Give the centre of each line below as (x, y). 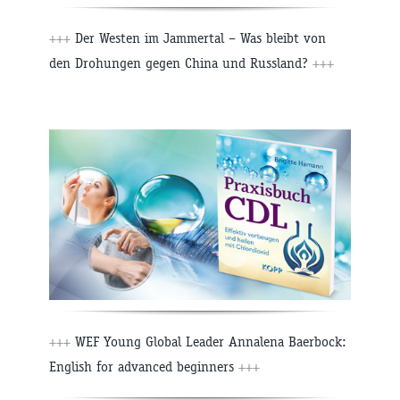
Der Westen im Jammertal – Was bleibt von (198, 38)
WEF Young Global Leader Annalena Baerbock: (208, 341)
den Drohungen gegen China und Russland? (181, 63)
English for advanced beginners (144, 366)
